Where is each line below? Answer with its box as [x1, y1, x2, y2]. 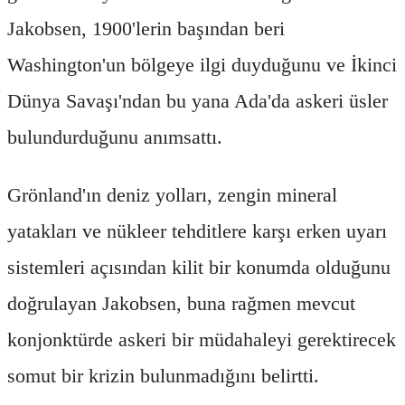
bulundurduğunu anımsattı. [7, 125, 222, 148]
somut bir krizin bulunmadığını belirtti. [7, 363, 319, 387]
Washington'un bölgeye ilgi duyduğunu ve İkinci [7, 52, 397, 76]
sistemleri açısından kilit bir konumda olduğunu [7, 255, 391, 278]
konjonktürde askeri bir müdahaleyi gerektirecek [7, 327, 396, 351]
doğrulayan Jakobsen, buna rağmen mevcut [7, 291, 355, 315]
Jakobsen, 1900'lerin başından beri [7, 16, 285, 40]
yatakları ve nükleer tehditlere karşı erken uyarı [7, 219, 387, 242]
